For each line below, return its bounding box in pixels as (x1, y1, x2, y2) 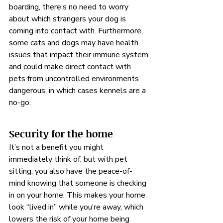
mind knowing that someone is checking (9, 178, 148, 189)
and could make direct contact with (9, 61, 133, 72)
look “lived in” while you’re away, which (9, 202, 145, 213)
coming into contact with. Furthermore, (9, 25, 145, 36)
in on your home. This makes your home (9, 190, 147, 201)
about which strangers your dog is (9, 13, 128, 24)
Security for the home (9, 126, 113, 140)
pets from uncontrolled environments (9, 73, 141, 84)
